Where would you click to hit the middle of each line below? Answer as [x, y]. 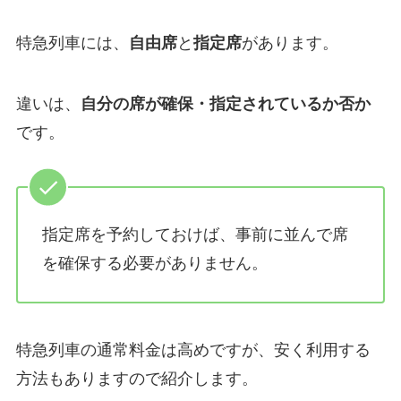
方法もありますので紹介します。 [137, 378]
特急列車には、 [72, 43]
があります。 [290, 43]
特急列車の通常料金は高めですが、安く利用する [193, 350]
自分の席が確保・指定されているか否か [225, 103]
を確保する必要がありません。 [154, 264]
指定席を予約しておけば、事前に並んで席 [195, 235]
